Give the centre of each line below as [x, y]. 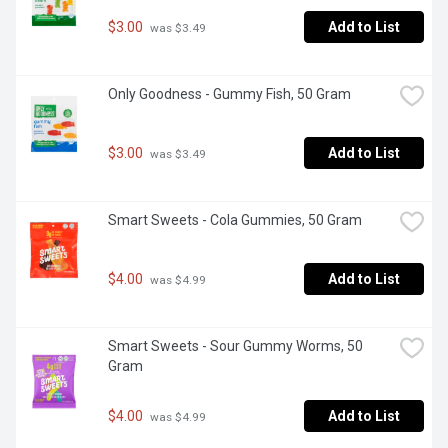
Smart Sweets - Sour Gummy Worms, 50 [235, 346]
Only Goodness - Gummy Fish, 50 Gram [229, 94]
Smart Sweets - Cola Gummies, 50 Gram [235, 220]
